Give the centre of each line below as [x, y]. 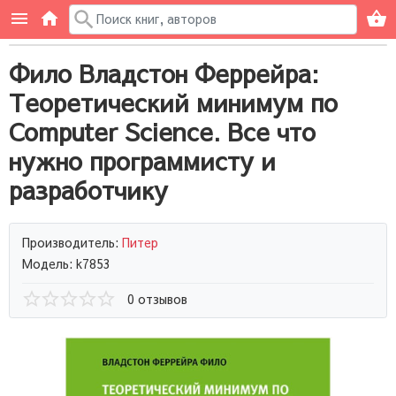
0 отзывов [157, 298]
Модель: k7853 [66, 263]
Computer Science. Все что [162, 131]
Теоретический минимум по [173, 102]
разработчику [88, 190]
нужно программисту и [142, 160]
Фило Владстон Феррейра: [164, 73]
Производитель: [72, 242]
